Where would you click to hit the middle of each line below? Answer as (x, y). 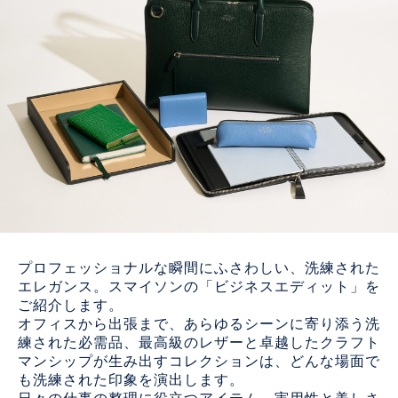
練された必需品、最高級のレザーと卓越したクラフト (199, 343)
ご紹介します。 (71, 306)
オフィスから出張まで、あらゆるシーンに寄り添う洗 (199, 325)
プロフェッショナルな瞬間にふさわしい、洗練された (199, 269)
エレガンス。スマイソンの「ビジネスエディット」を (199, 287)
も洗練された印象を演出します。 (131, 381)
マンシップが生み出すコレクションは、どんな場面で (199, 362)
